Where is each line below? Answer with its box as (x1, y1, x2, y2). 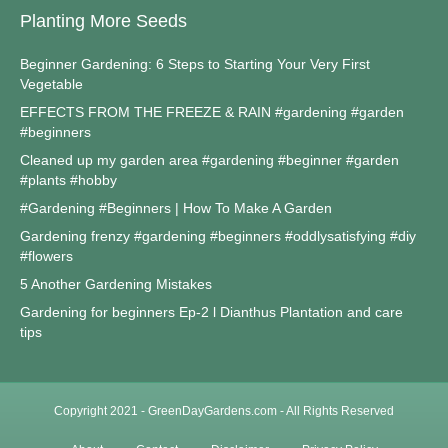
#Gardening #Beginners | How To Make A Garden (20, 200, 332, 217)
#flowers (20, 248, 73, 265)
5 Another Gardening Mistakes (20, 276, 212, 293)
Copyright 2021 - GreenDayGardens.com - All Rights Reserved (54, 404, 394, 419)
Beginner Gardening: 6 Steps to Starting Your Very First (20, 56, 370, 73)
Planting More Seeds (20, 11, 187, 32)
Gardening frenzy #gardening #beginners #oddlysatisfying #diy (20, 228, 416, 245)
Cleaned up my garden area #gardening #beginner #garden (20, 152, 399, 169)
